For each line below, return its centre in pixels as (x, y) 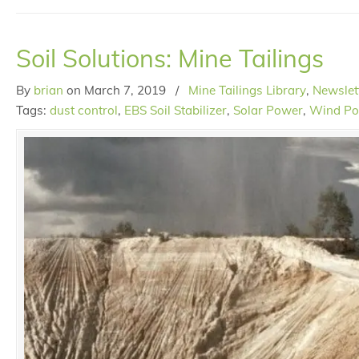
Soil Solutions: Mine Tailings (170, 58)
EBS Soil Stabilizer (175, 111)
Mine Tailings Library (247, 91)
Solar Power (268, 111)
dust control (84, 111)
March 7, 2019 (125, 91)
